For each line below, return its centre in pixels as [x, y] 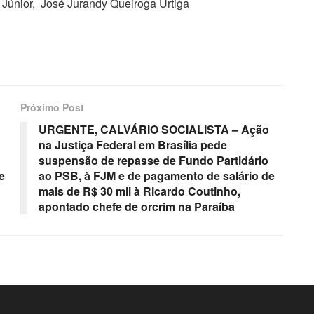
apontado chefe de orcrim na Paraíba [137, 206]
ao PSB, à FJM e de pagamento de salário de [157, 175]
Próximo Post [52, 107]
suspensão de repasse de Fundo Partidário [153, 160]
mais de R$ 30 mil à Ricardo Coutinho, [139, 191]
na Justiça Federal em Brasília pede [133, 144]
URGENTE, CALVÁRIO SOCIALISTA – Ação [154, 129]
